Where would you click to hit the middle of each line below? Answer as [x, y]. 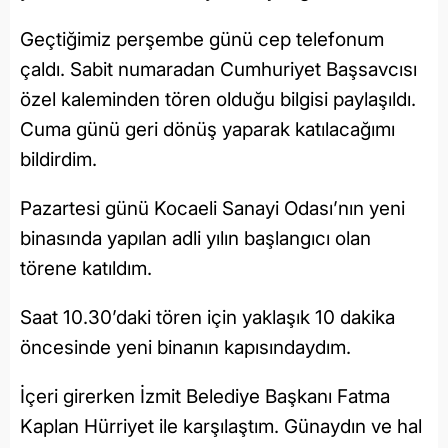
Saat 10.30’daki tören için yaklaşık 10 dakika [207, 317]
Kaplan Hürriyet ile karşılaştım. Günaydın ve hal [221, 426]
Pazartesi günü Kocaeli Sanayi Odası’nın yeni [212, 208]
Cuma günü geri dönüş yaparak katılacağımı [207, 129]
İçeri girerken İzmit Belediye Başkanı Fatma [205, 396]
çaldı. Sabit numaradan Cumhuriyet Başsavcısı [218, 69]
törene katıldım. [88, 268]
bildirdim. [61, 159]
